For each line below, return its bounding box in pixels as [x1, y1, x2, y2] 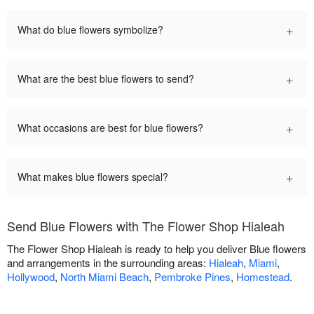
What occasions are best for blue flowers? [18, 120, 203, 135]
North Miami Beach [60, 268, 149, 284]
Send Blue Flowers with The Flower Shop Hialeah [7, 216, 285, 235]
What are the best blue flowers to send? [18, 71, 194, 86]
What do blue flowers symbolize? [18, 22, 163, 36]
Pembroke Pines [154, 268, 231, 284]
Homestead [236, 268, 289, 284]
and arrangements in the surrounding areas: [7, 254, 209, 270]
